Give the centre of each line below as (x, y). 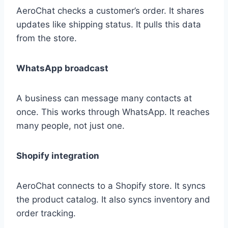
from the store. (47, 38)
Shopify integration (58, 156)
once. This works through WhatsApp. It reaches (113, 112)
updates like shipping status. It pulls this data (109, 25)
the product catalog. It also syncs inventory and (113, 200)
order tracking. (46, 213)
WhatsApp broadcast (62, 68)
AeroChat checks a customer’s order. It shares (110, 11)
